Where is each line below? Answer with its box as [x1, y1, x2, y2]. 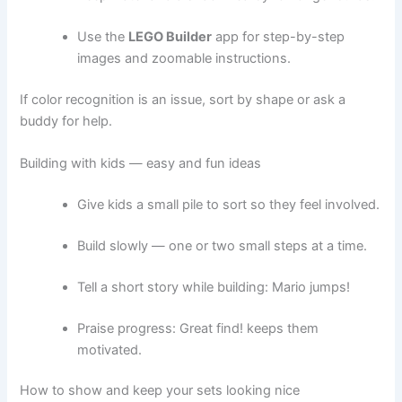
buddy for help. [20, 112, 113, 129]
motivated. [77, 341, 143, 358]
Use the [77, 28, 129, 45]
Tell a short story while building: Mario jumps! [77, 278, 351, 295]
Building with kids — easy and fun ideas [20, 155, 262, 172]
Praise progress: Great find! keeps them [77, 319, 319, 336]
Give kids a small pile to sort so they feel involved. [77, 196, 380, 213]
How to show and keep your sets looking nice [20, 382, 301, 399]
